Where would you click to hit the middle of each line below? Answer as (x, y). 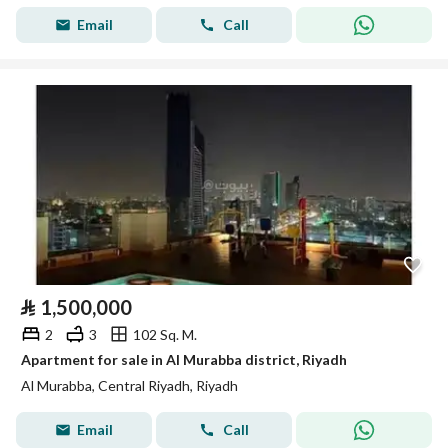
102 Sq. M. (165, 334)
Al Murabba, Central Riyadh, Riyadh (129, 385)
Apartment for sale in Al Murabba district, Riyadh (184, 359)
